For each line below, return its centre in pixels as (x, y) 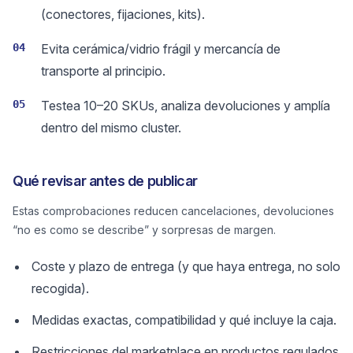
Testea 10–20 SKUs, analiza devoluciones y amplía (186, 106)
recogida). (60, 288)
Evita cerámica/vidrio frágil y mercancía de (161, 49)
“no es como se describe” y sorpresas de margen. (144, 230)
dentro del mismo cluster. (111, 128)
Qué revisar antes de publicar (105, 181)
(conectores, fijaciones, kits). (123, 14)
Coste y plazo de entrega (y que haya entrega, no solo (186, 266)
